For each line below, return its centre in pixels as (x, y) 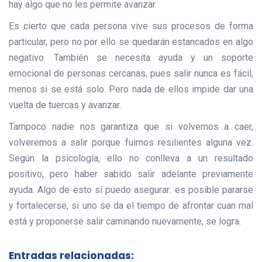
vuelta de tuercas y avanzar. (65, 105)
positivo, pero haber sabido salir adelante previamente (131, 174)
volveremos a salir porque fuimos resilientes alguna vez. (131, 143)
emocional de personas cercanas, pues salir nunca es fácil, (131, 74)
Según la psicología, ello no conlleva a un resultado (131, 158)
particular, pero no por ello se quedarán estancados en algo (131, 42)
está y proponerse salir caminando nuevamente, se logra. (125, 222)
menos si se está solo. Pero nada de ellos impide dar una (131, 89)
